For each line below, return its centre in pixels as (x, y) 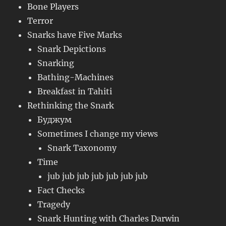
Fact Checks (61, 190)
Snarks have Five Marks (75, 35)
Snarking (56, 63)
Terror (40, 21)
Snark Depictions (72, 49)
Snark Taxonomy (82, 148)
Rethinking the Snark (71, 106)
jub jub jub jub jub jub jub (98, 176)
